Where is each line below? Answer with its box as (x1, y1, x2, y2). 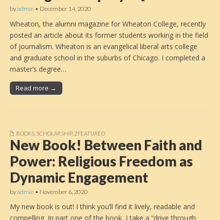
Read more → (16, 83, 56, 92)
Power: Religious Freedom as (10, 152, 193, 169)
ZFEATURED (74, 130, 105, 137)
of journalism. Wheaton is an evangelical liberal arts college (10, 41, 197, 51)
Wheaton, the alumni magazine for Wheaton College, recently (10, 19, 206, 28)
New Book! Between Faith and (10, 136, 202, 153)
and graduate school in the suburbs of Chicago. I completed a (10, 53, 205, 62)
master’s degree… (10, 64, 66, 74)
